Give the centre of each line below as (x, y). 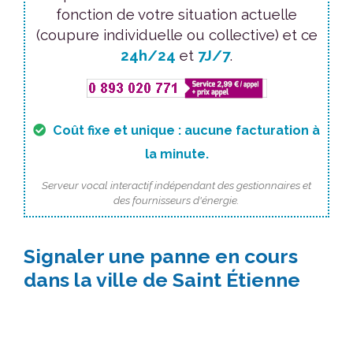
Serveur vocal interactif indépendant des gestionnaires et (176, 185)
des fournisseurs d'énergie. (176, 200)
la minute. (176, 154)
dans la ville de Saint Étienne (162, 280)
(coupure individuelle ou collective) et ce (176, 35)
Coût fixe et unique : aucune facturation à (185, 130)
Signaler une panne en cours (161, 256)
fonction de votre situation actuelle (176, 14)
